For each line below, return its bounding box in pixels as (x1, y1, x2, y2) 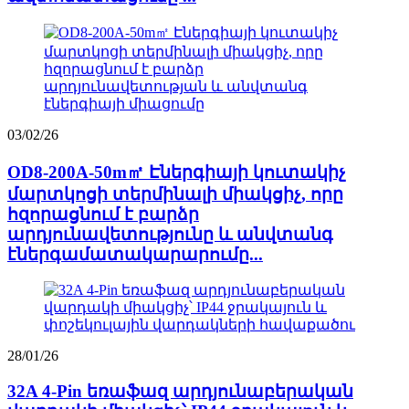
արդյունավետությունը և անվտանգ (7, 224, 333, 244)
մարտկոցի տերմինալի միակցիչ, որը (7, 184, 343, 204)
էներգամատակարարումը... (7, 244, 263, 264)
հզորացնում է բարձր (7, 204, 199, 224)
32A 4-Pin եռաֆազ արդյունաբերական (7, 382, 353, 402)
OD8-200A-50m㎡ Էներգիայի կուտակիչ (7, 162, 346, 182)
